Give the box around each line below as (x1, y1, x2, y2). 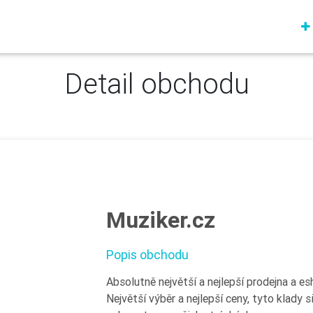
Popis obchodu (106, 247, 189, 263)
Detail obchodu (64, 66, 249, 101)
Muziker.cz (106, 206, 215, 233)
